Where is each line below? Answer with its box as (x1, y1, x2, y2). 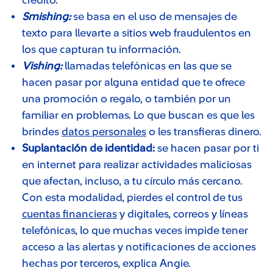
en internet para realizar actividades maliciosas (22, 159, 252, 170)
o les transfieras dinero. (146, 126, 261, 137)
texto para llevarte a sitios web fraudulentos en (22, 27, 251, 38)
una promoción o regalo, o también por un (22, 93, 231, 104)
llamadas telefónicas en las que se (65, 60, 232, 71)
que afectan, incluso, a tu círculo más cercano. (22, 175, 243, 186)
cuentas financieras (22, 208, 117, 219)
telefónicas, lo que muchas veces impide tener (22, 225, 248, 236)
